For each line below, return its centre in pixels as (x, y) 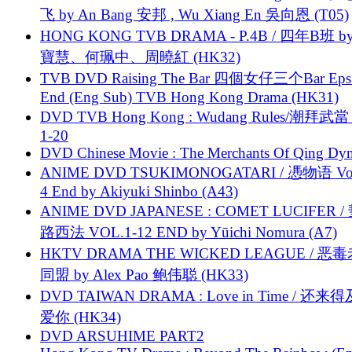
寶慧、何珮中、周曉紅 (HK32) (140, 57)
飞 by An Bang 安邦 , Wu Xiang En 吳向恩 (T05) (194, 14)
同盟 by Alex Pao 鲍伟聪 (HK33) (144, 274)
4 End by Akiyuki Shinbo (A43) (139, 191)
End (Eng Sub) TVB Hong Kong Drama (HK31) (189, 97)
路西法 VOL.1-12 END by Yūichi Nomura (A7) (189, 232)
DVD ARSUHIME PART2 (122, 335)
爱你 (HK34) (81, 317)
